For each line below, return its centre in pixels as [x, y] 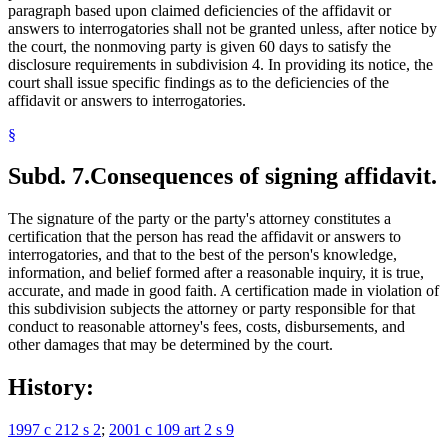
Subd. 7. [49, 176]
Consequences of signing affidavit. [263, 176]
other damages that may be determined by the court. [170, 345]
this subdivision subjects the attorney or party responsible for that [211, 309]
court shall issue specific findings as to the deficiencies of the [198, 82]
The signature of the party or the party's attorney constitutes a [199, 219]
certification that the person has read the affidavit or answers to [204, 237]
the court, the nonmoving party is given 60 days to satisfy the [199, 46]
